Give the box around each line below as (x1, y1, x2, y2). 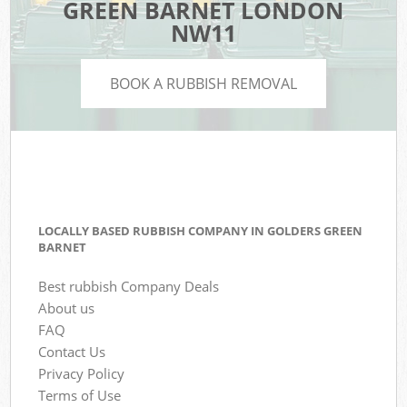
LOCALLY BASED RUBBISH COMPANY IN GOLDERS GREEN (38, 223, 363, 240)
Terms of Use (38, 385, 122, 404)
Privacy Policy (38, 363, 125, 382)
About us (38, 298, 95, 317)
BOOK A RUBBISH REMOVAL (110, 73, 297, 94)
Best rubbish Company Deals (38, 276, 220, 295)
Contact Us (38, 342, 106, 361)
